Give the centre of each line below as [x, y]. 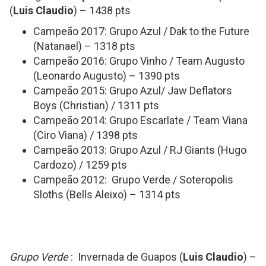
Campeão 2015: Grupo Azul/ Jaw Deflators [133, 91]
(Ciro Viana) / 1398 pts [85, 135]
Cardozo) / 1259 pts [80, 165]
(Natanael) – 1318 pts [84, 46]
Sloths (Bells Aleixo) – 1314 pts [107, 194]
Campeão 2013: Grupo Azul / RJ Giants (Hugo [140, 150]
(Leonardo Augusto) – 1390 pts [107, 76]
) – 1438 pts [102, 10]
